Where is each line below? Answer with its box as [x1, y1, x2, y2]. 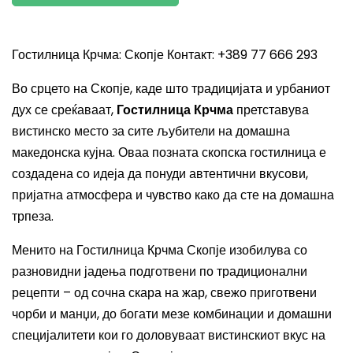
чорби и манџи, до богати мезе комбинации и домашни [12, 305, 332, 323]
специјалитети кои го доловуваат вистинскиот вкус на [12, 326, 325, 344]
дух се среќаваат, [12, 101, 117, 119]
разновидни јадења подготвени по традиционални [12, 262, 307, 281]
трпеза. [12, 207, 54, 225]
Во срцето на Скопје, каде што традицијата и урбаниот [12, 80, 330, 98]
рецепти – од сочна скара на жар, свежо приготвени [12, 284, 317, 302]
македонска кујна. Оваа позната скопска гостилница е [12, 143, 326, 162]
